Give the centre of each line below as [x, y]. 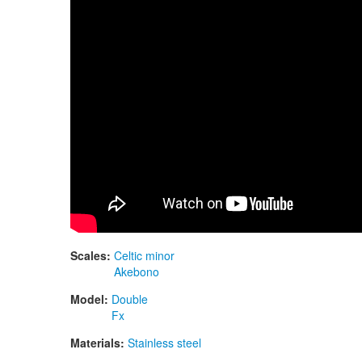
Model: [91, 299]
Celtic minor [144, 256]
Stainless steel [164, 343]
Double [130, 299]
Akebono [137, 272]
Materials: [99, 343]
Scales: [92, 256]
